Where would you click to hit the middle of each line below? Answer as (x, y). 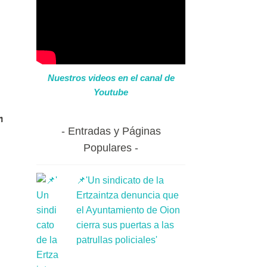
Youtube (111, 92)
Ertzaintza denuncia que (127, 195)
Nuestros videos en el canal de (111, 78)
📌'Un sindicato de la (120, 180)
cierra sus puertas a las (125, 225)
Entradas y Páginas (114, 131)
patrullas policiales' (117, 240)
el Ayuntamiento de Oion (128, 210)
